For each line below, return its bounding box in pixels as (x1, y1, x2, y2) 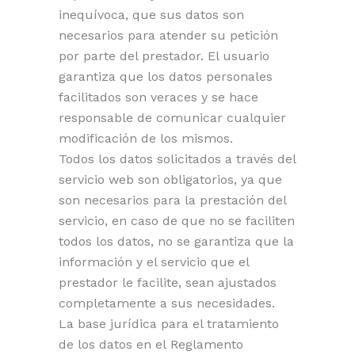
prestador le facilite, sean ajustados (59, 275, 277, 290)
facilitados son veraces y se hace (59, 90, 258, 105)
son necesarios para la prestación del (59, 193, 286, 208)
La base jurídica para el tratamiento (59, 316, 279, 331)
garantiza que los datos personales (59, 69, 273, 84)
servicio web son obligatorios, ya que (59, 172, 282, 187)
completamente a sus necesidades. (59, 296, 275, 311)
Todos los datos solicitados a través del (59, 151, 296, 166)
